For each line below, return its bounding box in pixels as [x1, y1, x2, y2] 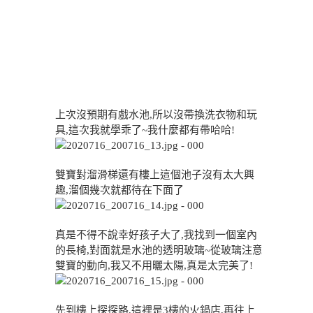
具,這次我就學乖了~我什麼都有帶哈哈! [55, 124, 235, 136]
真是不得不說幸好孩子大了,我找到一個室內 [55, 229, 257, 240]
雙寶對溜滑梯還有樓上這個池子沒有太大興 [55, 169, 254, 180]
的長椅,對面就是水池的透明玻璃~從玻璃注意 [55, 245, 263, 256]
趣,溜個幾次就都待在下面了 [55, 184, 184, 196]
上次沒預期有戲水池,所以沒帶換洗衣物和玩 [55, 109, 257, 120]
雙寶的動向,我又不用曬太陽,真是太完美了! [55, 260, 253, 271]
